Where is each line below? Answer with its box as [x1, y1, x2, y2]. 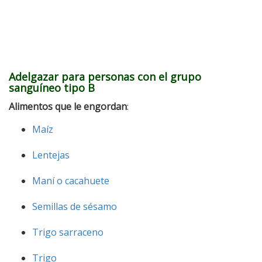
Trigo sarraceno [32, 225, 104, 239]
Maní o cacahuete [32, 174, 109, 187]
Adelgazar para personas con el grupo [9, 69, 201, 84]
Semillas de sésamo [32, 199, 117, 213]
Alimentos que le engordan [9, 99, 127, 113]
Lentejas [32, 148, 70, 161]
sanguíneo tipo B [9, 80, 95, 95]
